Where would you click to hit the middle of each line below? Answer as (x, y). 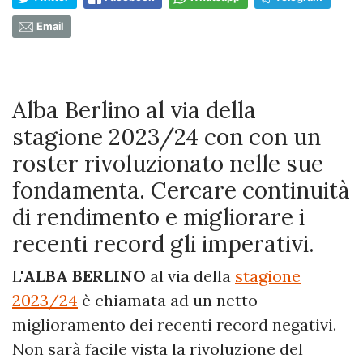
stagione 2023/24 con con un (167, 137)
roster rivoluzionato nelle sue (168, 164)
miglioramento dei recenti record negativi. (174, 325)
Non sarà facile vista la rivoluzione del (158, 349)
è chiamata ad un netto (168, 300)
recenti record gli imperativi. (163, 244)
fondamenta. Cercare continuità (181, 190)
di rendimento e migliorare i (158, 217)
